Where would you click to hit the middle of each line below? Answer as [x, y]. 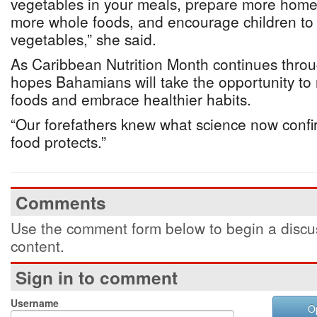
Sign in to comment [97, 277]
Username [35, 303]
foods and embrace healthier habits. [131, 99]
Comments [61, 202]
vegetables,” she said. [83, 39]
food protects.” [58, 142]
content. [38, 246]
